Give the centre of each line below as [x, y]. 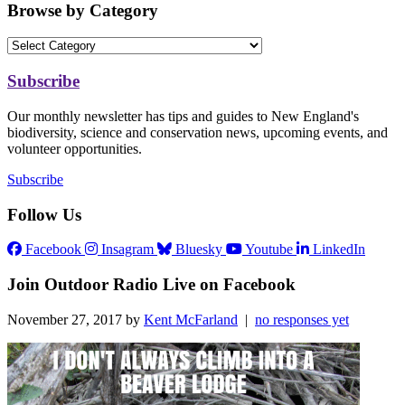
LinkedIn [339, 250]
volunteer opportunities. [75, 148]
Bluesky [199, 250]
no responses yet [302, 319]
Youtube [269, 250]
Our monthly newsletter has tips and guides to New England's [183, 116]
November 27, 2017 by [75, 319]
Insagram [127, 250]
